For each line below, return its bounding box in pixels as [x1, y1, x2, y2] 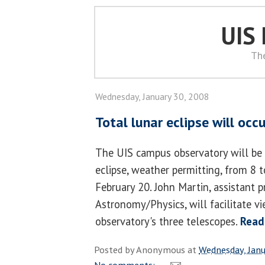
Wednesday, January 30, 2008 [95, 91, 209, 102]
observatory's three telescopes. [95, 214, 240, 228]
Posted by [94, 243, 136, 256]
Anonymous [136, 243, 185, 256]
